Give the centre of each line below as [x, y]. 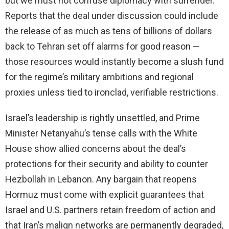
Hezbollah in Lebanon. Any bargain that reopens [101, 179]
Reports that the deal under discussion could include [112, 16]
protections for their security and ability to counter [107, 164]
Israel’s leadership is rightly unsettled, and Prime [102, 118]
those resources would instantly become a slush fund [114, 62]
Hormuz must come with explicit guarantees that [105, 195]
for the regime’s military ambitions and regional [99, 77]
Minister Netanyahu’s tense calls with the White [101, 133]
